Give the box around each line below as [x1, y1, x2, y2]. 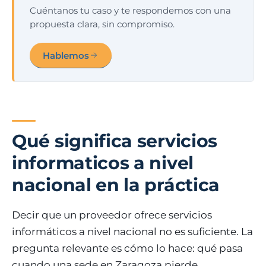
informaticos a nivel [12, 152, 194, 174]
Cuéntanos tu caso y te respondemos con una [30, 5, 231, 16]
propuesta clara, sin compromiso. [30, 18, 175, 30]
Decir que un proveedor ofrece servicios [12, 209, 212, 221]
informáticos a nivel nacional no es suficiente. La [12, 226, 253, 237]
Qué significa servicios [12, 130, 218, 152]
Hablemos [43, 49, 89, 61]
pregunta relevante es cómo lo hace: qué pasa [12, 242, 243, 254]
